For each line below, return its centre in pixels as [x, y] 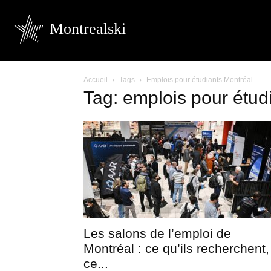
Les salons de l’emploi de [157, 233]
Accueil [96, 80]
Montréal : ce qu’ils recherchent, [176, 248]
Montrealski [88, 29]
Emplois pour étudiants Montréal [200, 80]
